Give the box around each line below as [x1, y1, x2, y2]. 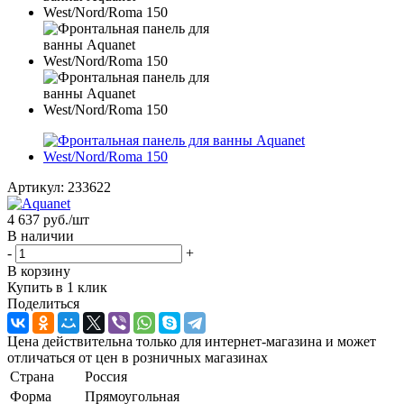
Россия [85, 368, 127, 384]
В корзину [7, 262, 70, 279]
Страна [10, 368, 54, 384]
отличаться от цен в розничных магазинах [7, 349, 268, 365]
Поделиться [7, 295, 79, 311]
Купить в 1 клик [7, 279, 107, 295]
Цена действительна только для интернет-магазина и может [7, 333, 376, 349]
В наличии [7, 227, 74, 243]
